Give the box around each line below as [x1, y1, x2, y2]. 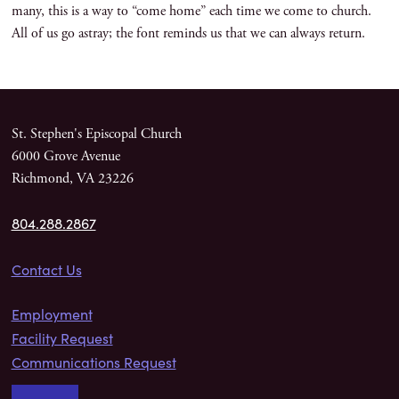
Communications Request [11, 352, 176, 371]
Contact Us [11, 259, 82, 279]
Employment [11, 304, 93, 323]
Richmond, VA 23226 [11, 168, 134, 188]
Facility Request [11, 328, 113, 347]
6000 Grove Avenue [11, 146, 120, 166]
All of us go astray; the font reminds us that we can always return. [11, 24, 365, 44]
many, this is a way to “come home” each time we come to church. [11, 2, 371, 21]
